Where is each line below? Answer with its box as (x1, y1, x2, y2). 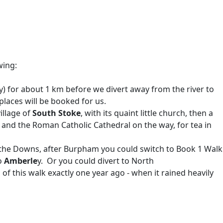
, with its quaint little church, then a (81, 108, 213, 118)
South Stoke (32, 108, 81, 118)
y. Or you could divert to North (37, 155, 154, 166)
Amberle (4, 155, 37, 166)
